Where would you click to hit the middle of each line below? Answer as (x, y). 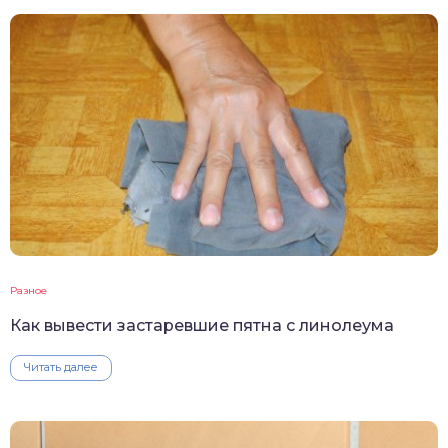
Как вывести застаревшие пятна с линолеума (202, 325)
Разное (28, 290)
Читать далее (61, 366)
